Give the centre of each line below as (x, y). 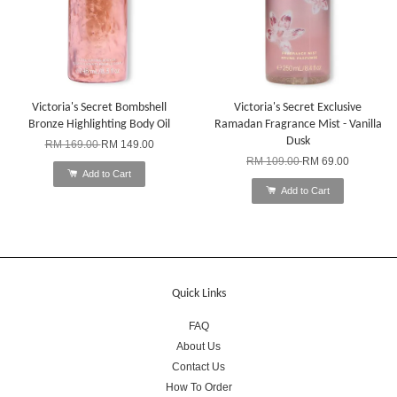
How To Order (198, 387)
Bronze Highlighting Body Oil (99, 124)
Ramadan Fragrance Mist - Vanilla (298, 124)
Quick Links (198, 293)
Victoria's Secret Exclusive (298, 107)
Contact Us (198, 366)
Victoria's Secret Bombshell (99, 107)
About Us (198, 346)
